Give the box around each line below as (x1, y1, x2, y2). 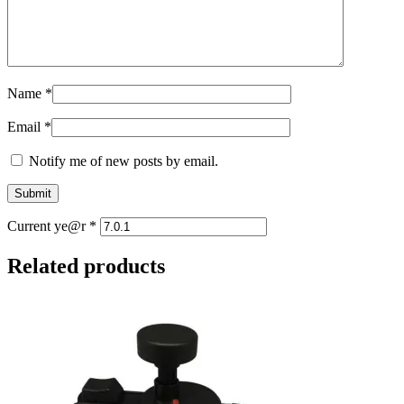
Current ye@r (7, 217, 89, 234)
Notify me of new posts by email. (29, 152, 218, 169)
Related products (7, 253, 165, 278)
